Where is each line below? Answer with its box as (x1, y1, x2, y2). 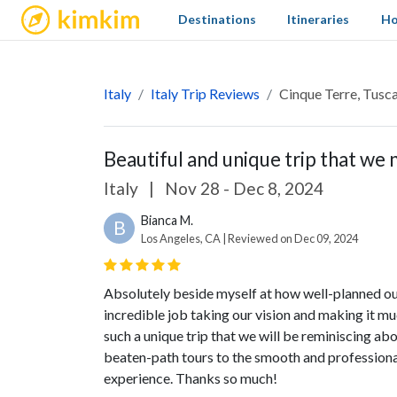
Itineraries (287, 12, 350, 27)
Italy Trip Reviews (151, 85, 260, 102)
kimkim (20, 4, 79, 25)
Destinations (178, 12, 257, 27)
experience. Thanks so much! (104, 370, 277, 386)
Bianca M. (141, 213, 193, 228)
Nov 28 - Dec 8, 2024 (161, 178, 323, 198)
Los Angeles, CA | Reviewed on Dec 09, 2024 (141, 231, 358, 245)
